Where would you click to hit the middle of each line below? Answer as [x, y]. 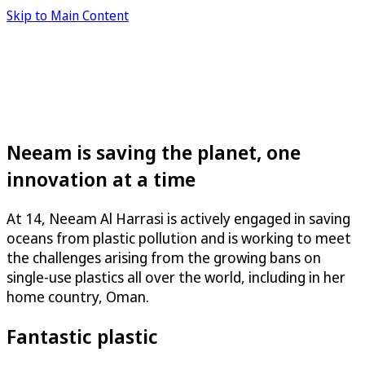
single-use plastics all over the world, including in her [176, 277]
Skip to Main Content [68, 15]
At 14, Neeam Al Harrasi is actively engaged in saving [178, 218]
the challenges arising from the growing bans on [164, 257]
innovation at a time [101, 178]
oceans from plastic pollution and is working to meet [179, 237]
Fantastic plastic [82, 336]
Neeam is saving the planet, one [154, 152]
